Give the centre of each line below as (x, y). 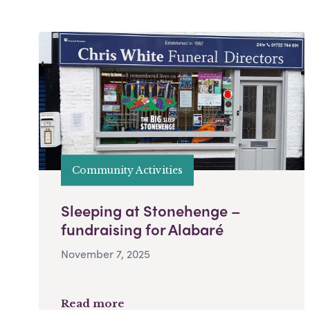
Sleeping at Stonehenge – (151, 211)
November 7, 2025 (106, 254)
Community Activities (127, 170)
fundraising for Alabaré (142, 229)
